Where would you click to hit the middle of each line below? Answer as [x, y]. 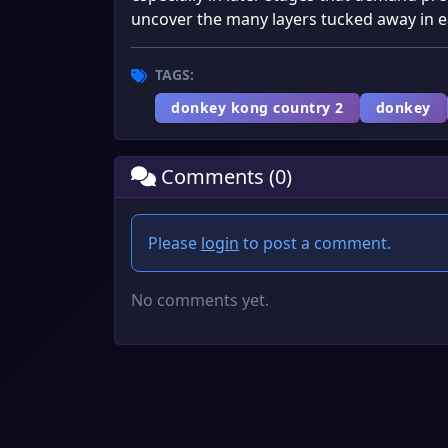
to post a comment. [315, 243]
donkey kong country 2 [257, 107]
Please [174, 243]
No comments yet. [200, 300]
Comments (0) [224, 176]
